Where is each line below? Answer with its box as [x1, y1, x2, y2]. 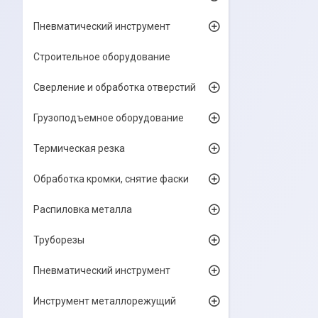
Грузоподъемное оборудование [33, 112, 184, 124]
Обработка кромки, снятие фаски [33, 173, 189, 185]
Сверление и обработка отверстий [33, 82, 196, 93]
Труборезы [33, 234, 84, 246]
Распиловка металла [33, 204, 132, 215]
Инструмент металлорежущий [33, 295, 176, 307]
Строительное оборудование [33, 51, 170, 62]
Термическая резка [33, 143, 125, 154]
